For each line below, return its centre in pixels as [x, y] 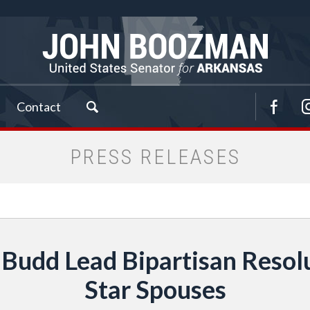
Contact [39, 107]
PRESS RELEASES [155, 157]
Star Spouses [155, 289]
